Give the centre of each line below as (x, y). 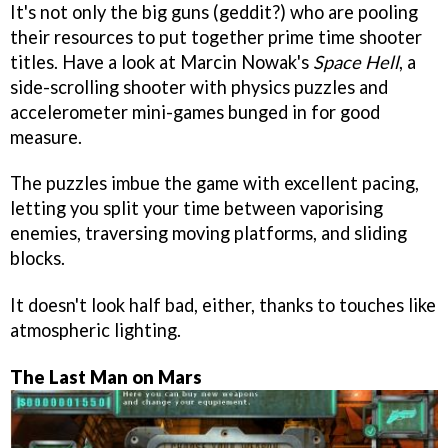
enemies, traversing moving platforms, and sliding (208, 233)
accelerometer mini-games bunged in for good (195, 111)
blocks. (37, 258)
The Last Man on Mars (106, 377)
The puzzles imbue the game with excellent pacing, (214, 183)
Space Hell (356, 61)
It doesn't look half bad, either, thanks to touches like (223, 305)
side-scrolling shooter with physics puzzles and (199, 86)
